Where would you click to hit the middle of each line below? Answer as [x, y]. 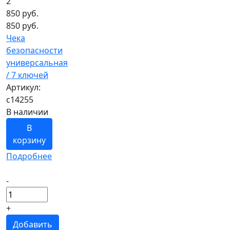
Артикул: [23, 88]
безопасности [34, 51]
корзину [29, 140]
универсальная [37, 63]
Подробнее [29, 156]
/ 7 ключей [27, 75]
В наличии [27, 112]
